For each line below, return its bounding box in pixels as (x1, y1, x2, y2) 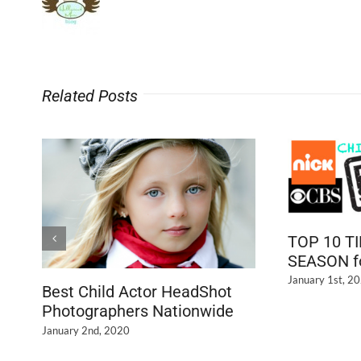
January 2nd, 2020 (42, 323, 130, 337)
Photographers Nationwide (42, 301, 234, 321)
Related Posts (42, 85, 138, 106)
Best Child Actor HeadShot (42, 282, 232, 301)
